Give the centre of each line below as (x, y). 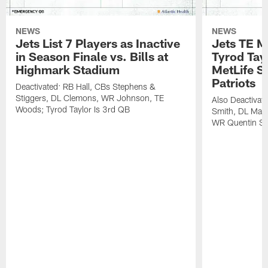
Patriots (233, 83)
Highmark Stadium (68, 70)
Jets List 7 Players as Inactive (98, 43)
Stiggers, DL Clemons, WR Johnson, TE (90, 98)
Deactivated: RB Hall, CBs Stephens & (86, 87)
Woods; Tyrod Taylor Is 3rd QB (73, 109)
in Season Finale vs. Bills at (92, 57)
